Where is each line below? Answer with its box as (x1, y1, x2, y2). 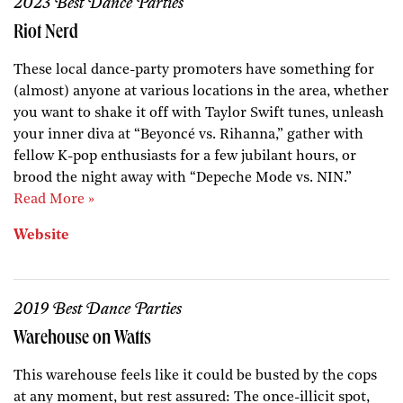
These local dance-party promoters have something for (13, 62, 374, 77)
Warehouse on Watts (13, 328, 151, 350)
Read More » (13, 192, 94, 207)
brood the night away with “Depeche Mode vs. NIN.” (13, 170, 352, 185)
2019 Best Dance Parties (13, 299, 182, 319)
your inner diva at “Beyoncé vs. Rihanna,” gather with (13, 127, 363, 142)
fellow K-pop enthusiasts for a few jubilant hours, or (13, 148, 356, 164)
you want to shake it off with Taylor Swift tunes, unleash (13, 105, 384, 121)
